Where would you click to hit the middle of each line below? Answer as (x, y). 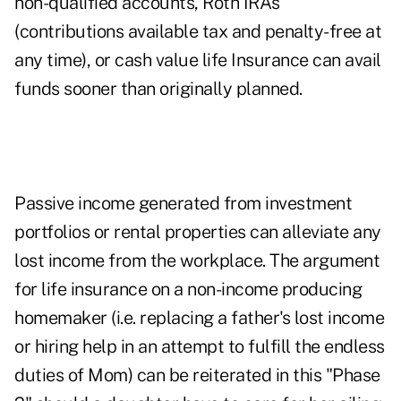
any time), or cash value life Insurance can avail (198, 60)
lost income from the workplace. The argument (197, 261)
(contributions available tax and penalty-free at (198, 32)
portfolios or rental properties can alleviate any (198, 232)
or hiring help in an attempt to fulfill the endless (200, 347)
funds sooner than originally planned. (158, 89)
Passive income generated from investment (183, 204)
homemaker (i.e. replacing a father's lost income (199, 318)
